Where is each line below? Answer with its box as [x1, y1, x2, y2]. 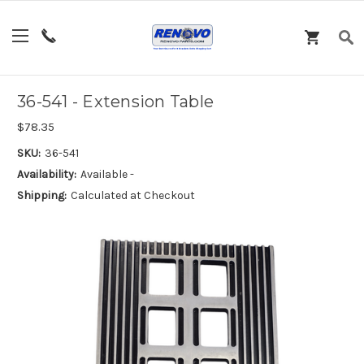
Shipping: [17, 188, 67, 202]
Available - [80, 167, 134, 181]
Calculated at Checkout [70, 188, 195, 202]
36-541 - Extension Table [17, 92, 214, 112]
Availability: [17, 167, 76, 181]
